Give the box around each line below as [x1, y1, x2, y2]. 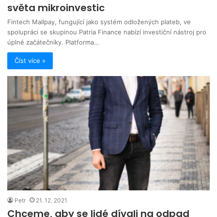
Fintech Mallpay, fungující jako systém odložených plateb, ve [7, 18, 191, 26]
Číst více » [15, 57, 46, 65]
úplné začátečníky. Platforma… [7, 38, 99, 46]
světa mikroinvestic [7, 1, 105, 15]
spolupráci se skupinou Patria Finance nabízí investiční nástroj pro [7, 28, 206, 36]
